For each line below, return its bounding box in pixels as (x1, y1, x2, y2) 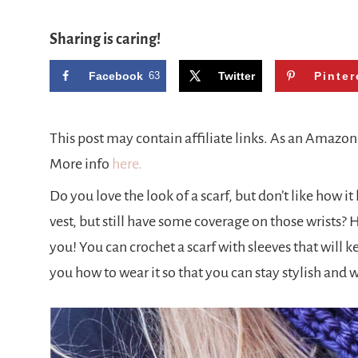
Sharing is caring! (50, 31, 161, 47)
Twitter (218, 70, 256, 82)
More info (50, 156, 112, 172)
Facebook (89, 70, 143, 82)
